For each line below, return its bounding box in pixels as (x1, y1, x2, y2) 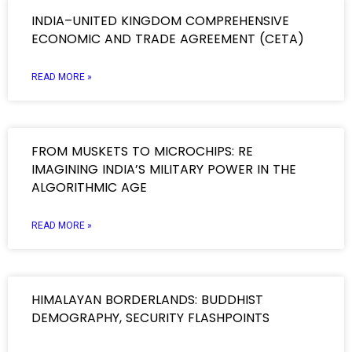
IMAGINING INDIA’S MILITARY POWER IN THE (31, 160, 296, 178)
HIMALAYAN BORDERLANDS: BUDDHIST (31, 291, 263, 309)
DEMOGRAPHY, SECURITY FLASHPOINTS (31, 309, 269, 327)
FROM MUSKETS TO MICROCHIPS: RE (31, 142, 253, 160)
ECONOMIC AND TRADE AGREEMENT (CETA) (31, 30, 304, 48)
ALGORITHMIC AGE (31, 178, 147, 196)
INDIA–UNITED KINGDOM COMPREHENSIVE (31, 12, 289, 30)
